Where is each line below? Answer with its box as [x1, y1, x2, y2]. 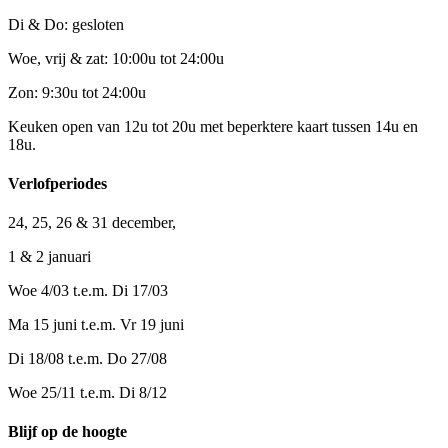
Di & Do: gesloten [8, 15, 128, 33]
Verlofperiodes [8, 174, 107, 192]
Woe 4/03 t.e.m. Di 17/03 [8, 282, 168, 300]
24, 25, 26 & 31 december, [8, 214, 180, 232]
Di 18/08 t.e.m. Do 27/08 [8, 350, 167, 368]
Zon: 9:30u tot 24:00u [8, 83, 146, 101]
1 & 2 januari [8, 248, 95, 266]
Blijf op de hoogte [8, 423, 127, 441]
